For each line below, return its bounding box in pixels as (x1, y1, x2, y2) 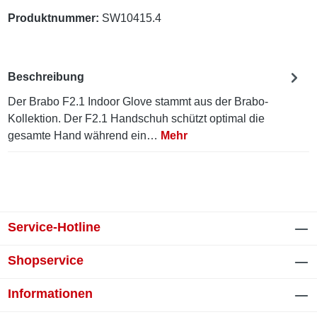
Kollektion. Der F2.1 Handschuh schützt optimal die (8, 112, 265, 125)
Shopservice (8, 253, 84, 268)
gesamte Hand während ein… (8, 129, 161, 142)
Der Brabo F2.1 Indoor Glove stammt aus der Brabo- (8, 95, 269, 108)
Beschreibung (8, 71, 85, 83)
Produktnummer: (8, 11, 103, 24)
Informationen (8, 287, 93, 301)
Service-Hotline (8, 220, 101, 235)
